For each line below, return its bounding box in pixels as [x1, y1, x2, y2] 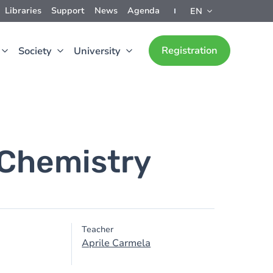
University [74, 44, 121, 58]
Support [51, 5, 85, 16]
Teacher [82, 224, 114, 235]
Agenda [127, 5, 160, 16]
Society [18, 44, 52, 58]
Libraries [5, 5, 41, 16]
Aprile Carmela [82, 236, 151, 250]
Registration [161, 44, 218, 57]
